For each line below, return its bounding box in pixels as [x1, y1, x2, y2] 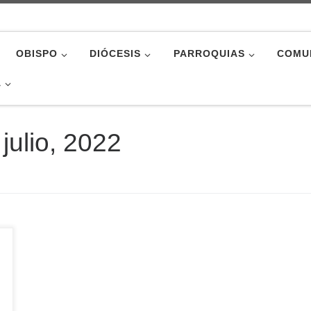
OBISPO [16, 48, 58, 60]
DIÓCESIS [90, 48, 142, 60]
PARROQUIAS [173, 48, 245, 60]
